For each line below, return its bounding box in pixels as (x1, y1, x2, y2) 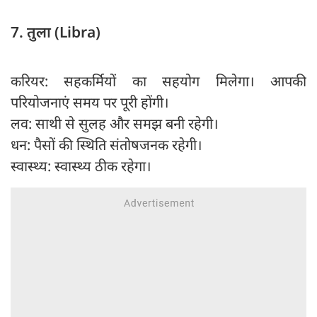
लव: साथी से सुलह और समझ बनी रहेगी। (11, 114, 219, 134)
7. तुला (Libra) (11, 22, 100, 42)
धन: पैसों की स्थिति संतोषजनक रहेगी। (11, 135, 202, 155)
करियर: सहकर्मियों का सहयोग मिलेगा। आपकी (11, 71, 306, 91)
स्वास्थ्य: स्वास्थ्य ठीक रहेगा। (11, 156, 151, 176)
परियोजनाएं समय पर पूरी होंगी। (11, 93, 169, 113)
